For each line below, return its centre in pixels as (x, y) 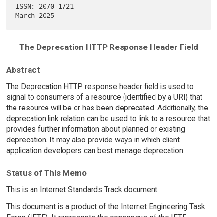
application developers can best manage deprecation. (95, 150)
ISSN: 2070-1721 (45, 7)
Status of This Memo (46, 173)
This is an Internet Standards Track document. (82, 190)
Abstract (23, 70)
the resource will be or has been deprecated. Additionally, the (107, 108)
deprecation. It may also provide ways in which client (93, 139)
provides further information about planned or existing (95, 129)
